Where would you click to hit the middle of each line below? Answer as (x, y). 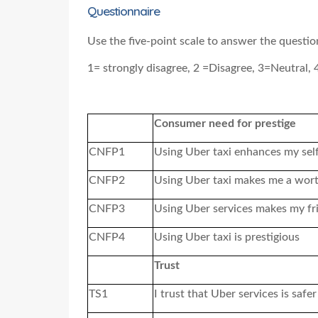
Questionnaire (124, 11)
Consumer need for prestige (225, 123)
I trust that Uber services (218, 294)
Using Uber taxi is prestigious (227, 237)
